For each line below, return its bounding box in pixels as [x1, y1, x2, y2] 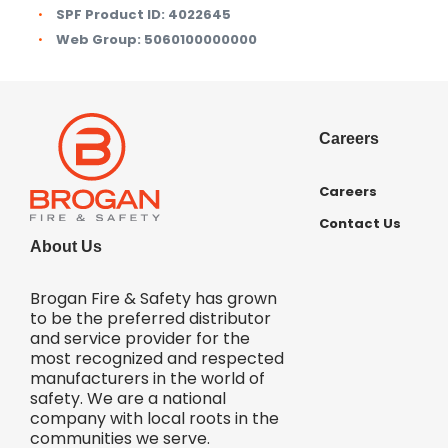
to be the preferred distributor [30, 306, 271, 330]
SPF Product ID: [56, 4, 165, 24]
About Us [30, 237, 102, 255]
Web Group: [56, 30, 141, 50]
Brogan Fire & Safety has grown [30, 286, 277, 310]
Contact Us [318, 214, 401, 234]
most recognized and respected [30, 346, 284, 370]
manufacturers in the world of [30, 366, 265, 390]
